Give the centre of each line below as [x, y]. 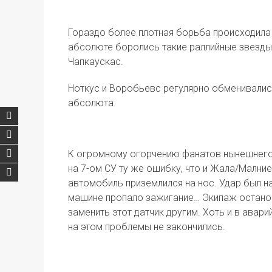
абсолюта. [92, 103]
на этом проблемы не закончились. [147, 227]
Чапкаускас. [96, 62]
